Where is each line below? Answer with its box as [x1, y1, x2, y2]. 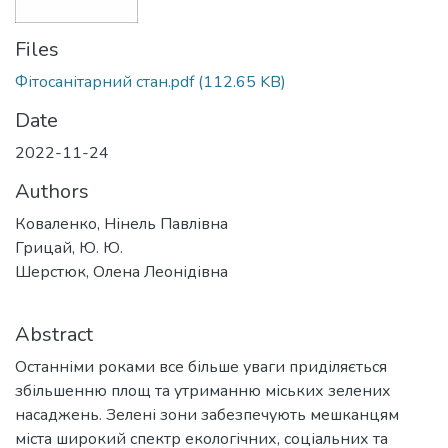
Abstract [15, 321, 93, 348]
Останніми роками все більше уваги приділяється [15, 356, 387, 378]
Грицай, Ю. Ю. [15, 237, 123, 259]
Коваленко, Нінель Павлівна [15, 213, 228, 235]
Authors [15, 178, 89, 205]
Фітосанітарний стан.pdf [15, 71, 194, 93]
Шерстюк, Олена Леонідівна [15, 261, 228, 283]
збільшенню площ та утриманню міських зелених [15, 380, 391, 402]
